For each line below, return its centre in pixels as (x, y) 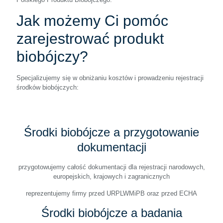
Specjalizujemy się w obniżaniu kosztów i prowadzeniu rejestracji (110, 78)
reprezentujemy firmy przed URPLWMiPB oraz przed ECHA (111, 194)
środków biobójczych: (48, 88)
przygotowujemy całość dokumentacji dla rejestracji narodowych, (111, 167)
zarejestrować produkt (90, 39)
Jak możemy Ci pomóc (92, 21)
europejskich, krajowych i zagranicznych (111, 177)
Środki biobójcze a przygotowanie (111, 132)
